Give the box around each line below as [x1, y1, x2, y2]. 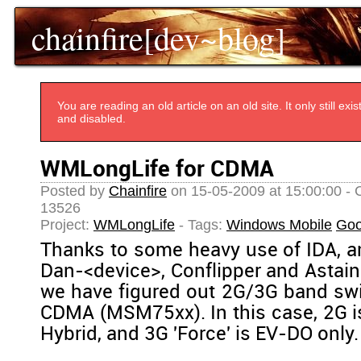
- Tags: [175, 217, 226, 233]
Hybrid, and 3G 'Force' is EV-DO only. [40, 324, 359, 345]
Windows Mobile [226, 217, 332, 233]
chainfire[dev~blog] [31, 16, 285, 59]
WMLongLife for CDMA [40, 158, 274, 182]
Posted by [40, 183, 109, 199]
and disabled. [57, 112, 126, 125]
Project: [40, 217, 93, 233]
